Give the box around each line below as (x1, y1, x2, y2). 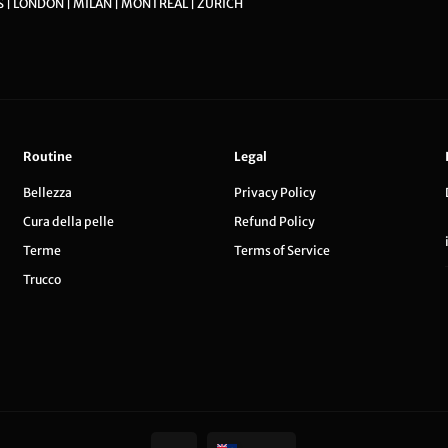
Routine (22, 149, 72, 165)
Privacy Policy (233, 185, 316, 201)
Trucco (22, 272, 61, 288)
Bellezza (22, 185, 72, 201)
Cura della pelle (22, 214, 114, 230)
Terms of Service (233, 243, 330, 259)
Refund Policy (233, 214, 315, 230)
